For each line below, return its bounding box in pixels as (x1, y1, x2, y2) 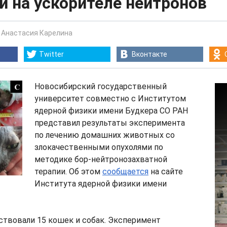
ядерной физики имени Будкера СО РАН (34, 106, 188, 116)
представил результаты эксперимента (34, 118, 185, 128)
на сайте (148, 167, 183, 176)
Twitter (39, 50, 64, 58)
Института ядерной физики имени (34, 179, 167, 188)
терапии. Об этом (34, 167, 102, 176)
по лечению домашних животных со (34, 130, 175, 140)
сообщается (102, 167, 148, 176)
